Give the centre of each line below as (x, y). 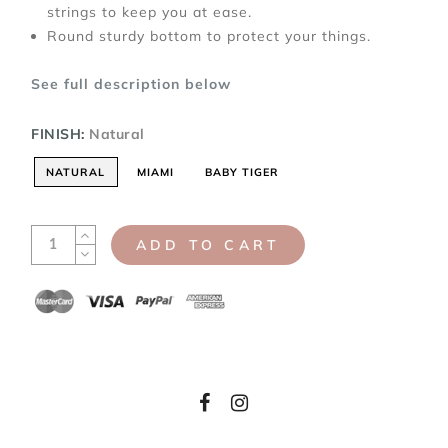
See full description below (131, 83)
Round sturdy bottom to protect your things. (209, 35)
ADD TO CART (208, 244)
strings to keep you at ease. (149, 11)
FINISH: (60, 133)
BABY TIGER (242, 171)
